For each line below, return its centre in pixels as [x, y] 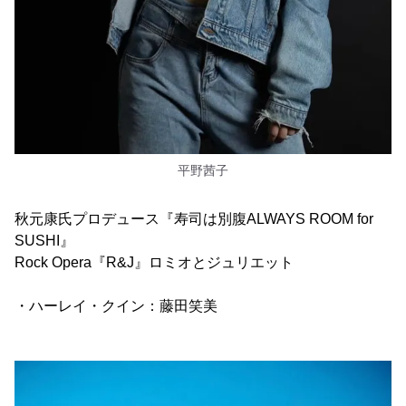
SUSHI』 [44, 240]
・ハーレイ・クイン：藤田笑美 [116, 305]
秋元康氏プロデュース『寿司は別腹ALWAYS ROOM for [194, 218]
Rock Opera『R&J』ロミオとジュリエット [154, 262]
